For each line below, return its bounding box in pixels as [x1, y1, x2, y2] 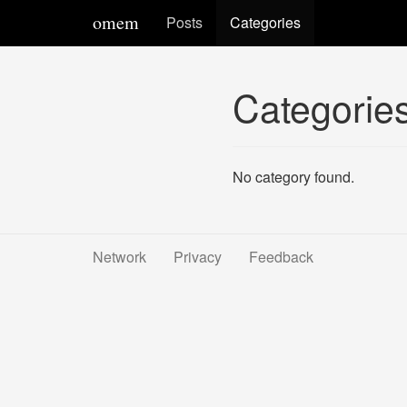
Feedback [249, 246, 313, 267]
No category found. [233, 166, 354, 187]
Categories [230, 12, 301, 33]
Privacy [174, 246, 222, 267]
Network [93, 246, 146, 267]
